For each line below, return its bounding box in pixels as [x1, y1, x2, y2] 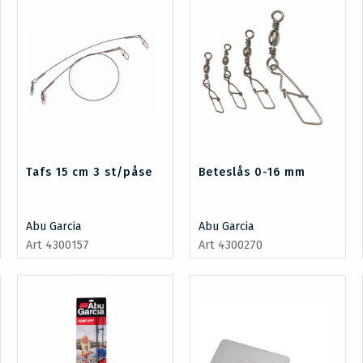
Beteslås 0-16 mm [199, 165, 305, 180]
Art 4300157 [25, 238, 89, 253]
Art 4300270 [199, 238, 263, 253]
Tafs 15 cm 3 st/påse [25, 165, 152, 180]
